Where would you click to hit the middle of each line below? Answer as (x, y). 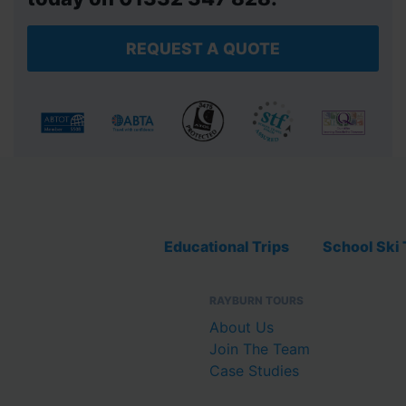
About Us (242, 328)
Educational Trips (227, 247)
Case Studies (254, 371)
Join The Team (260, 349)
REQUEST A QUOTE (203, 48)
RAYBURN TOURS (256, 301)
